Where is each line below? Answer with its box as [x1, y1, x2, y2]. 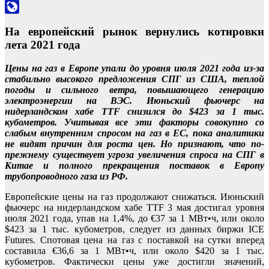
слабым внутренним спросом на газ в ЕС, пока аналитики [5, 127, 264, 138]
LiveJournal [5, 16, 50, 26]
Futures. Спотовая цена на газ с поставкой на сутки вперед [5, 234, 264, 245]
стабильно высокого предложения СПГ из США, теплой [5, 73, 264, 84]
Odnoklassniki [5, 1, 59, 12]
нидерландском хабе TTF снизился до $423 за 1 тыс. [5, 106, 264, 116]
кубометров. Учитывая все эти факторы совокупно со [5, 116, 264, 127]
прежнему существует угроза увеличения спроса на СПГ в [5, 149, 264, 160]
